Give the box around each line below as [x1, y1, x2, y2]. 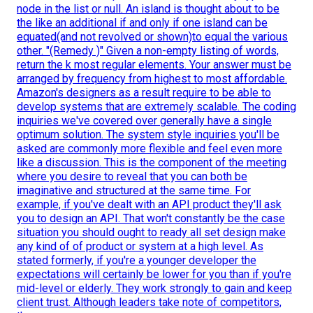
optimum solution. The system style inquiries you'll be [17, 128, 279, 142]
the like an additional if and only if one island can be [17, 16, 268, 30]
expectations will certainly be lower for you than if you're [17, 268, 291, 282]
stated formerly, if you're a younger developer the [17, 254, 256, 268]
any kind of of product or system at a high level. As [17, 240, 263, 254]
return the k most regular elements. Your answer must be [17, 58, 291, 72]
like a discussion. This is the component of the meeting [17, 156, 286, 170]
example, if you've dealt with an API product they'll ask [17, 198, 282, 212]
